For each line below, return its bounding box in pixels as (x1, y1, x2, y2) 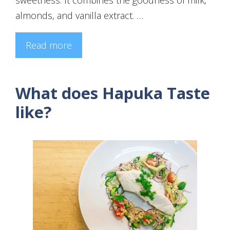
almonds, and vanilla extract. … (15, 9, 143, 22)
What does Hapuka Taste (15, 82, 210, 104)
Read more (26, 39, 72, 51)
